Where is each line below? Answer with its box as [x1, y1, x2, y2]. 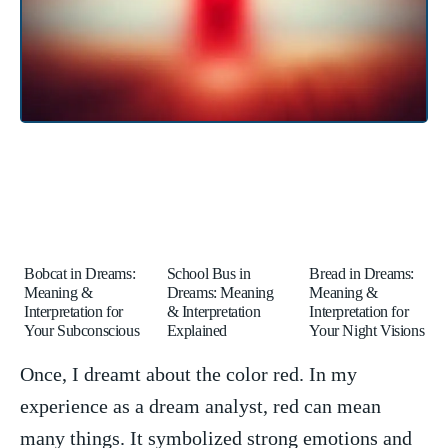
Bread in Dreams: [309, 264, 414, 282]
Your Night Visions [309, 321, 425, 339]
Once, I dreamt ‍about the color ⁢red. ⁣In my [20, 362, 357, 385]
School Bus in [166, 264, 251, 282]
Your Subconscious [24, 321, 140, 339]
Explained [166, 321, 228, 339]
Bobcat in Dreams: [24, 264, 136, 282]
